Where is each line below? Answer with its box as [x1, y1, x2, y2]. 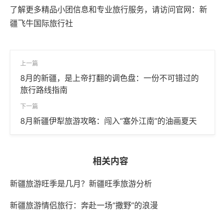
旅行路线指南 [20, 85, 68, 95]
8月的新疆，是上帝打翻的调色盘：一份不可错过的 [20, 73, 199, 83]
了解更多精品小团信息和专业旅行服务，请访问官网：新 [10, 4, 207, 14]
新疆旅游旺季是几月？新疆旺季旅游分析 [10, 179, 152, 188]
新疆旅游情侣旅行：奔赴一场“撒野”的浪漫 [10, 200, 158, 210]
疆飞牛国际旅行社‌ [10, 18, 73, 28]
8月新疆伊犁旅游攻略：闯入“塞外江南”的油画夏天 [20, 116, 197, 126]
